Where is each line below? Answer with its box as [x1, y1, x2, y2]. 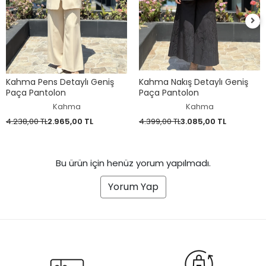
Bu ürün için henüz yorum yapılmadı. [55, 157, 211, 170]
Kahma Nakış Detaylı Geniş [139, 76, 248, 88]
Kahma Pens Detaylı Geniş [6, 76, 114, 88]
